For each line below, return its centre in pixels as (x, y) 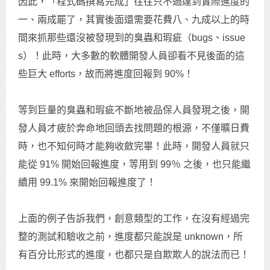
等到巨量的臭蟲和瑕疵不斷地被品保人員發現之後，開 (134, 110)
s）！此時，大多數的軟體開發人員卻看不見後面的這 (131, 55)
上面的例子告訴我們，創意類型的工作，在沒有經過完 (134, 218)
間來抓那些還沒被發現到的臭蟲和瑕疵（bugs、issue (132, 37)
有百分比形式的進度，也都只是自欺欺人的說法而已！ (134, 254)
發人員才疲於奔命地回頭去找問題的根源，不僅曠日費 (134, 128)
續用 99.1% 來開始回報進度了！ (87, 182)
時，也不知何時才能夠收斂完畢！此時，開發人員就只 (134, 146)
